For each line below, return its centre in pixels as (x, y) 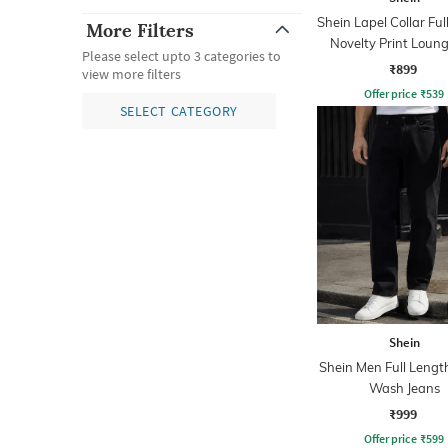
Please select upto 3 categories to (181, 56)
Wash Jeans (404, 387)
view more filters (131, 74)
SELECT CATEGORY (178, 111)
